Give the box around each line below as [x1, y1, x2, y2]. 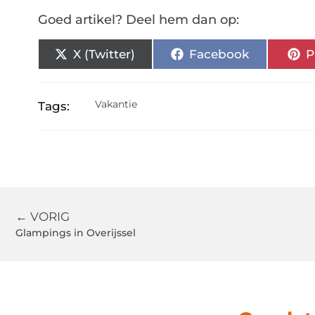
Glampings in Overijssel [15, 226, 136, 240]
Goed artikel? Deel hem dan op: [37, 12, 239, 28]
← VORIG [15, 210, 70, 224]
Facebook [188, 46, 249, 61]
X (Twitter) [73, 46, 136, 61]
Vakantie [95, 98, 138, 111]
